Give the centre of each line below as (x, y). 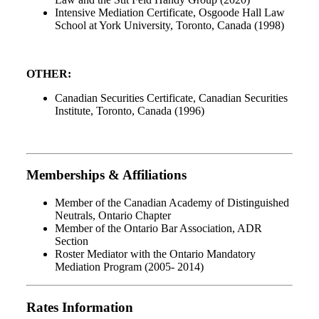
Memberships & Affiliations (106, 175)
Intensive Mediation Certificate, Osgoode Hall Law (170, 12)
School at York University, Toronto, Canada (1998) (169, 25)
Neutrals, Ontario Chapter (113, 216)
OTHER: (49, 73)
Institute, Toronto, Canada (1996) (130, 110)
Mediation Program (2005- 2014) (129, 267)
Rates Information (80, 307)
